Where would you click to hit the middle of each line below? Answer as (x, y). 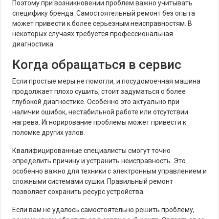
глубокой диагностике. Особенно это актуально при (96, 102)
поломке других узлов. (49, 132)
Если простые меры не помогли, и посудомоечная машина (106, 81)
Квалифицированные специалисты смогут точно (91, 151)
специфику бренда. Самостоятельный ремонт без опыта (104, 13)
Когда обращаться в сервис (97, 65)
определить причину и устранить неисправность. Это (99, 161)
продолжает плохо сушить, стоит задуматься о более (99, 91)
